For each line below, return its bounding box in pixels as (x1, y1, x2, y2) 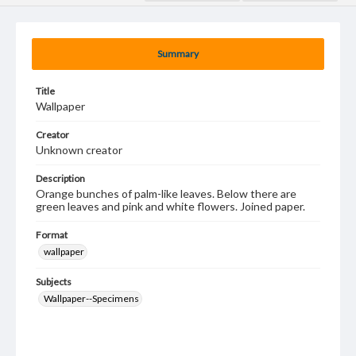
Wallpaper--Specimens (44, 292, 139, 304)
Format (36, 229, 68, 241)
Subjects (36, 276, 72, 288)
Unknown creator (36, 143, 122, 157)
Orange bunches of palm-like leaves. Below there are (36, 187, 296, 200)
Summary (157, 48, 199, 60)
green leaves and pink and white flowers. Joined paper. (36, 199, 305, 213)
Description (36, 172, 85, 184)
